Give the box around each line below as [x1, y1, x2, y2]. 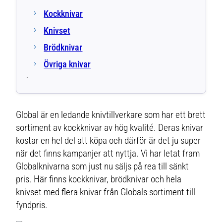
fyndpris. [16, 199, 48, 211]
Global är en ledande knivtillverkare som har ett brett [16, 109, 206, 121]
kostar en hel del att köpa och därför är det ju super [16, 135, 201, 147]
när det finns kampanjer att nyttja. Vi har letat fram [16, 148, 200, 160]
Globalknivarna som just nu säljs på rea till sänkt [16, 161, 189, 172]
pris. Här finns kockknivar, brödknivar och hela [16, 173, 182, 185]
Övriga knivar [44, 59, 91, 70]
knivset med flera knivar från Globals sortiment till [16, 186, 196, 198]
